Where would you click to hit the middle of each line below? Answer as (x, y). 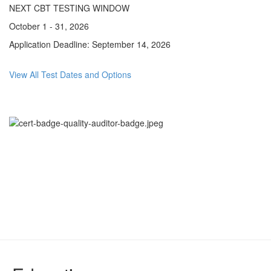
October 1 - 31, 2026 (49, 26)
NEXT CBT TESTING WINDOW (69, 8)
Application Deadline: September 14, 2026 (90, 44)
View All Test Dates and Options (70, 74)
